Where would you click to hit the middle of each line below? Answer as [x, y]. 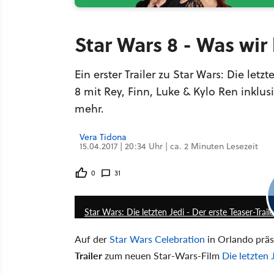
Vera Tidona [103, 137]
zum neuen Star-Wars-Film [162, 255]
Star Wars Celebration [157, 239]
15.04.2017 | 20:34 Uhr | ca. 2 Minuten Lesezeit [169, 146]
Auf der [92, 239]
